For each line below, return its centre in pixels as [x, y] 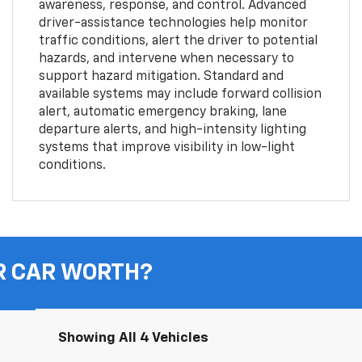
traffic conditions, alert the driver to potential [178, 41]
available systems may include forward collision [180, 94]
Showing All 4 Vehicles [133, 338]
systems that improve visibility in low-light [166, 147]
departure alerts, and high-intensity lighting [172, 130]
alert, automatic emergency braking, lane [162, 112]
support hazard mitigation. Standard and [161, 76]
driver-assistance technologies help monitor [173, 23]
